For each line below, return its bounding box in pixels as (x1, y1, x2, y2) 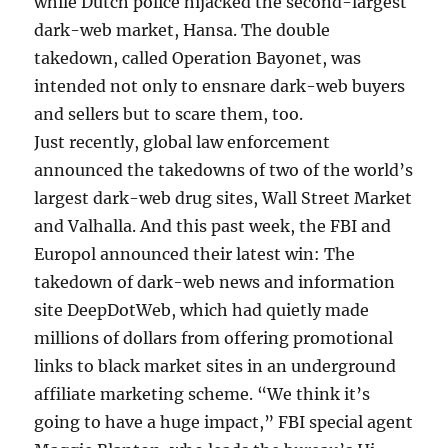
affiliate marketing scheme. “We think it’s (34, 383, 371, 404)
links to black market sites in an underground (34, 355, 397, 376)
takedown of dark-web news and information (34, 271, 396, 292)
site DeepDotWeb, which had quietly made (34, 299, 370, 320)
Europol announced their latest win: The (34, 243, 356, 264)
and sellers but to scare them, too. (34, 103, 304, 124)
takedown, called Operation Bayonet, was (34, 47, 362, 68)
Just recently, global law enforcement (34, 131, 331, 152)
